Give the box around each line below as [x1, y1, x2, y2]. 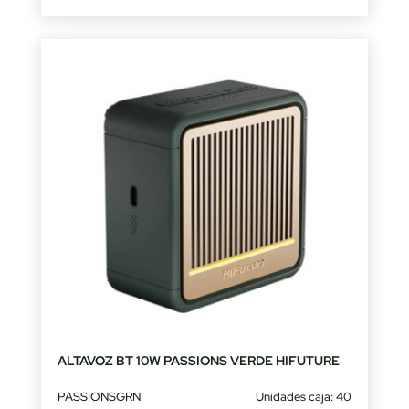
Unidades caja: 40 [256, 388, 352, 404]
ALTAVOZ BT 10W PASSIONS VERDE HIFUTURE [57, 351, 340, 369]
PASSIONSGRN [57, 388, 141, 404]
